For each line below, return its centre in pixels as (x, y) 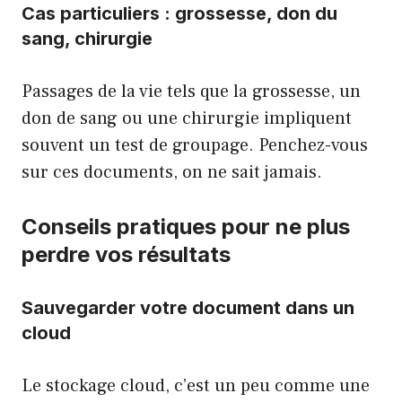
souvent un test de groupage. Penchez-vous (195, 145)
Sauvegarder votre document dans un (188, 308)
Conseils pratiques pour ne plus (186, 227)
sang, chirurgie (87, 39)
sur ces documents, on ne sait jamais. (172, 172)
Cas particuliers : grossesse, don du (179, 13)
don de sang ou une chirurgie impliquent (187, 118)
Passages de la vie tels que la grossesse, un (191, 92)
